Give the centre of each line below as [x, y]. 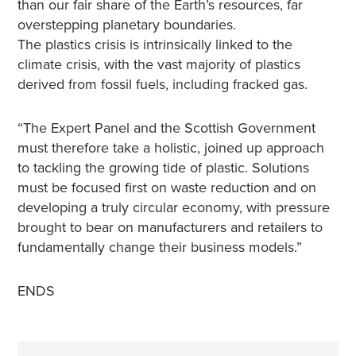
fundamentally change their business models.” [159, 247]
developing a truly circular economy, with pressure [173, 207]
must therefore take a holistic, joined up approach [170, 148]
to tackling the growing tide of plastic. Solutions [163, 168]
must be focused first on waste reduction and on [166, 188]
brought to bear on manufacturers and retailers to [170, 227]
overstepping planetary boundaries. [126, 25]
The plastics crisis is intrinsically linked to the [155, 44]
